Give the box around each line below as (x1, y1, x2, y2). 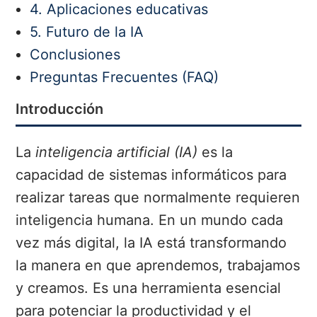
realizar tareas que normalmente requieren (16, 189, 301, 207)
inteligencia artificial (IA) (35, 144, 198, 161)
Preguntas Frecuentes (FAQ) (30, 69, 219, 86)
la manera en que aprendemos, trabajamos (16, 257, 301, 275)
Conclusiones (30, 46, 121, 64)
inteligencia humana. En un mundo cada (16, 212, 284, 229)
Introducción (16, 100, 104, 118)
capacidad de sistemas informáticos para (16, 166, 287, 184)
